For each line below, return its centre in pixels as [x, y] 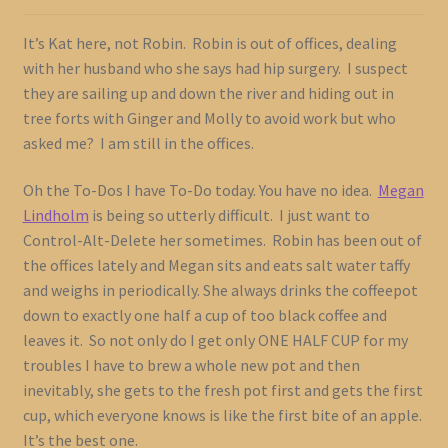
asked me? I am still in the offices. [138, 142]
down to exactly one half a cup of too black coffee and [204, 315]
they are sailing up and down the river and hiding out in [208, 92]
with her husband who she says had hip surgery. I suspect [215, 67]
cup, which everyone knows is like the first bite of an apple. [222, 415]
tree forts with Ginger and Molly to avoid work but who [209, 117]
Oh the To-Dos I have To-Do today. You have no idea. [200, 190]
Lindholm [55, 215]
